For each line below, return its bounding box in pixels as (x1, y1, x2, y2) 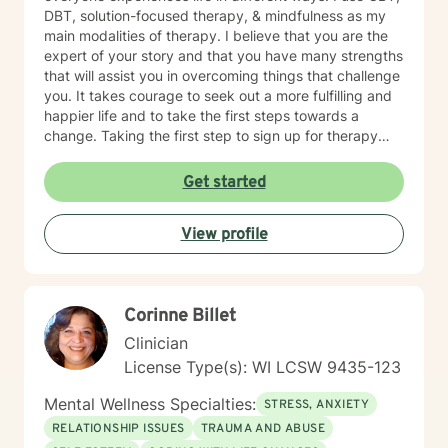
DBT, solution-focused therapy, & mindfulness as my (44, 7, 386, 24)
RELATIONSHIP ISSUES (52, 421, 185, 437)
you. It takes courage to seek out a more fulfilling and (44, 87, 392, 104)
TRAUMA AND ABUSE (200, 421, 326, 437)
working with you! (44, 187, 159, 204)
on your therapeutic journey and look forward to (44, 167, 356, 184)
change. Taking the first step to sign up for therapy (44, 127, 378, 144)
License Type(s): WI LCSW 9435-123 (124, 357, 401, 377)
